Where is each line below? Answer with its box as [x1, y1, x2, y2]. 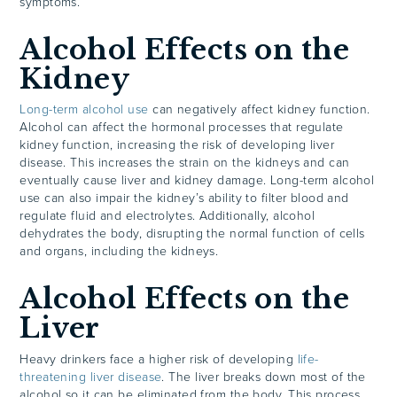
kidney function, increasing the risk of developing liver [19, 137, 335, 153]
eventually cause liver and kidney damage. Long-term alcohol [19, 173, 375, 189]
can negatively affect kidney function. [148, 102, 370, 118]
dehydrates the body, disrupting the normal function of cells [19, 226, 365, 242]
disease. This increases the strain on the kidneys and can [19, 155, 350, 171]
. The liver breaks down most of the [161, 369, 366, 385]
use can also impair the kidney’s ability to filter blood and [19, 191, 349, 206]
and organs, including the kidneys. [19, 244, 219, 260]
